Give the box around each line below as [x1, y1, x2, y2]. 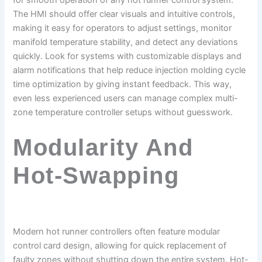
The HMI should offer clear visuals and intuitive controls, [13, 9, 236, 20]
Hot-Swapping [13, 162, 180, 188]
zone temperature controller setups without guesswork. [13, 107, 233, 118]
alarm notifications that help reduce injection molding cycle [13, 65, 246, 76]
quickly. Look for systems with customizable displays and [13, 51, 242, 62]
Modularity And [13, 134, 194, 160]
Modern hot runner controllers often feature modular [13, 226, 220, 237]
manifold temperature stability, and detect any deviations [13, 37, 239, 48]
